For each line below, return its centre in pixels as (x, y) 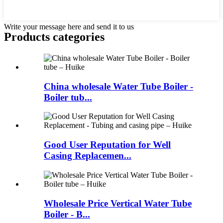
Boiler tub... (68, 97)
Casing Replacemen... (88, 156)
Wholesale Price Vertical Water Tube (118, 203)
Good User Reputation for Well (107, 145)
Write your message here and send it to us (69, 27)
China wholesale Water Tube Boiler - (118, 86)
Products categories (54, 37)
